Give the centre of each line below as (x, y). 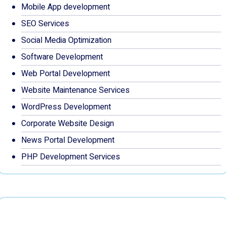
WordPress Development (66, 107)
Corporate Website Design (68, 124)
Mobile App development (66, 7)
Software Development (62, 57)
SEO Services (45, 24)
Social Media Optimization (66, 40)
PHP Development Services (71, 157)
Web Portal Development (66, 74)
